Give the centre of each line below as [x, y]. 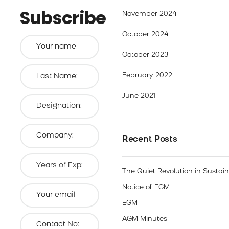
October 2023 [145, 55]
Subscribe [63, 18]
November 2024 [149, 14]
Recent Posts [150, 140]
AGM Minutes [145, 219]
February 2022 [147, 75]
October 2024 [145, 35]
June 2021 [139, 96]
